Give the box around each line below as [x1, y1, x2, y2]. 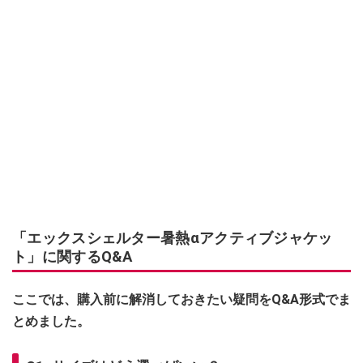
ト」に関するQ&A [12, 247, 133, 265]
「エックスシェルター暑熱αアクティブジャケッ [12, 228, 333, 246]
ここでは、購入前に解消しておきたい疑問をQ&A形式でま [12, 291, 351, 307]
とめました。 [12, 313, 90, 329]
